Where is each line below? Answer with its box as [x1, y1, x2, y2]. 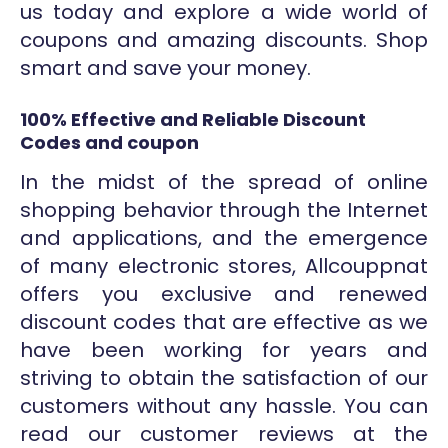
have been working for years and [20, 335, 428, 364]
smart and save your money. [20, 54, 311, 83]
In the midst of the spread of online [20, 167, 428, 196]
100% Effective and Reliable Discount [20, 106, 366, 132]
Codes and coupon [20, 129, 199, 155]
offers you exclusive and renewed [20, 279, 428, 308]
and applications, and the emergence [20, 223, 428, 252]
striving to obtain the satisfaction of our [20, 363, 428, 392]
